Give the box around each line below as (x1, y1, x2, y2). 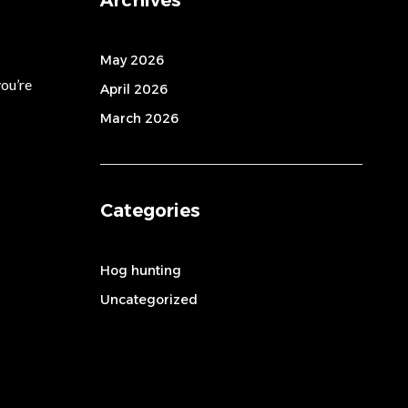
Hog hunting (99, 261, 182, 279)
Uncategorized (99, 291, 199, 308)
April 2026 (99, 80, 168, 97)
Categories (99, 199, 201, 221)
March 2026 (99, 109, 179, 127)
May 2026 (99, 51, 165, 68)
